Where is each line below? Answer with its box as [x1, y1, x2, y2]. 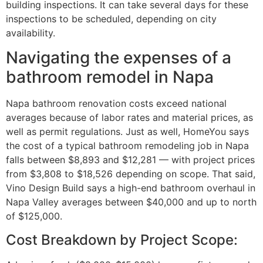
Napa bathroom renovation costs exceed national [6, 97, 227, 110]
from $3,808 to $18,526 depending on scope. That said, [6, 168, 255, 180]
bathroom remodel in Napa [6, 67, 214, 87]
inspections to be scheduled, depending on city [6, 13, 217, 25]
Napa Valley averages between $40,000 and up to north [6, 196, 257, 208]
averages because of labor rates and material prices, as [6, 112, 253, 124]
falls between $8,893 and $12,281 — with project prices [6, 154, 255, 166]
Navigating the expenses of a [6, 48, 231, 68]
